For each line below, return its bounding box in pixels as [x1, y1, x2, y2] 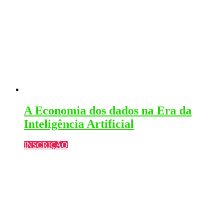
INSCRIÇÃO [24, 140, 68, 149]
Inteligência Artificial [24, 117, 134, 130]
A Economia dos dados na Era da [24, 104, 192, 117]
